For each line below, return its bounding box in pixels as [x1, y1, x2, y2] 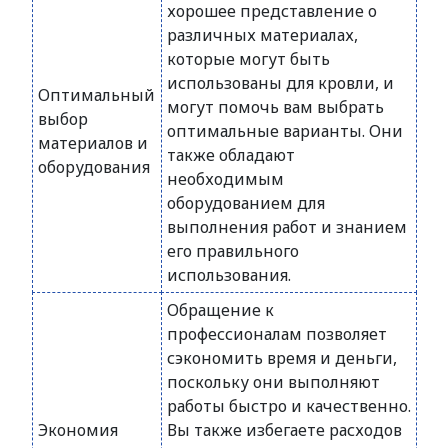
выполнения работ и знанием [167, 216, 407, 238]
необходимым [167, 168, 284, 190]
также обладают [167, 144, 295, 166]
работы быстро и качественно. [167, 395, 411, 417]
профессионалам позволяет [167, 323, 387, 345]
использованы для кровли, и [167, 72, 394, 94]
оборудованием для [167, 192, 325, 214]
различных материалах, [167, 24, 358, 46]
